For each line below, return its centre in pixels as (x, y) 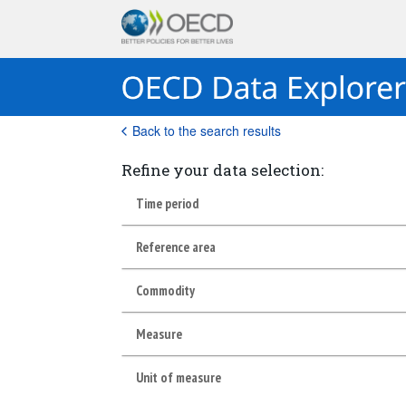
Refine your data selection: (223, 170)
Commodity (166, 290)
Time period (168, 203)
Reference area (176, 246)
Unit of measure (179, 377)
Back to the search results (207, 130)
